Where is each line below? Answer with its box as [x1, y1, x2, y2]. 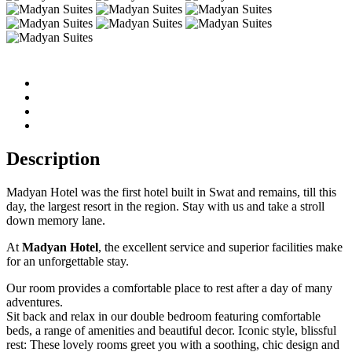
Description [6, 148, 100, 170]
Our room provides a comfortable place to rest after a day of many [6, 281, 332, 295]
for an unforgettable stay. [6, 255, 129, 269]
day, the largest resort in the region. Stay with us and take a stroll [6, 200, 324, 214]
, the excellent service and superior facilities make [98, 240, 343, 255]
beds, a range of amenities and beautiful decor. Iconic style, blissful [6, 324, 336, 338]
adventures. [6, 295, 63, 310]
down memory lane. [6, 214, 105, 228]
